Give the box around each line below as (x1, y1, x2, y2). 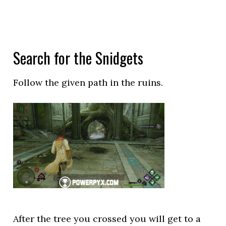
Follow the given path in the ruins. (13, 77, 163, 88)
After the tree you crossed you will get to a (13, 213, 201, 224)
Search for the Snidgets (13, 46, 144, 69)
